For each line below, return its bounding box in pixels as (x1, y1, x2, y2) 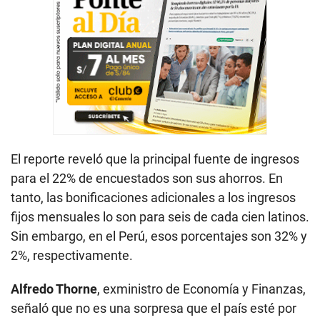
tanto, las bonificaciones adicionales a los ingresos (11, 190, 296, 206)
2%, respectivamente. (11, 248, 133, 264)
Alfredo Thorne (11, 281, 97, 297)
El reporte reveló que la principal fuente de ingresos (11, 151, 299, 167)
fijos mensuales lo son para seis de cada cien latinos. (11, 209, 309, 225)
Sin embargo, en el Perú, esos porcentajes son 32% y (11, 229, 307, 244)
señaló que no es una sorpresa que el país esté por (11, 301, 296, 316)
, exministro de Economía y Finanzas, (97, 281, 306, 297)
